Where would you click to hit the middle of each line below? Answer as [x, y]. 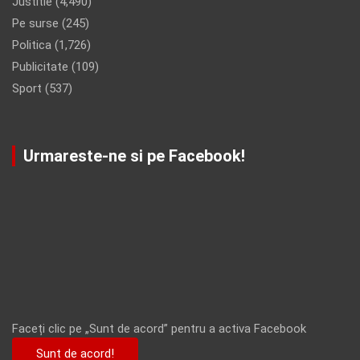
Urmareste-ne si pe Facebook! [134, 156]
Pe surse [35, 24]
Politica [32, 45]
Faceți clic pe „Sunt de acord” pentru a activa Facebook [161, 329]
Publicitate [40, 67]
